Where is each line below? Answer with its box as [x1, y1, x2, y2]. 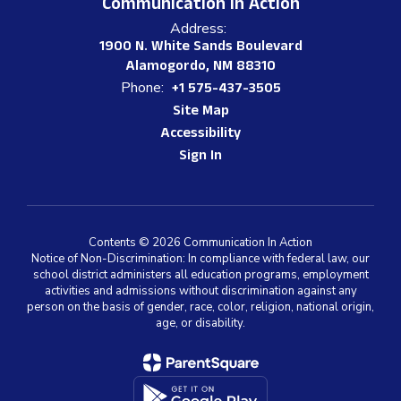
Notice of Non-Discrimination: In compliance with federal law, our [31, 251, 370, 267]
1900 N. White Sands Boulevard [98, 39, 303, 56]
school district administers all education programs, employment [32, 267, 369, 283]
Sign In [179, 149, 222, 166]
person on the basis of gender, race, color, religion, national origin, [27, 299, 374, 315]
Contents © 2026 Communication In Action [89, 235, 312, 251]
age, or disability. [156, 315, 245, 331]
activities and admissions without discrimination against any [44, 283, 357, 299]
